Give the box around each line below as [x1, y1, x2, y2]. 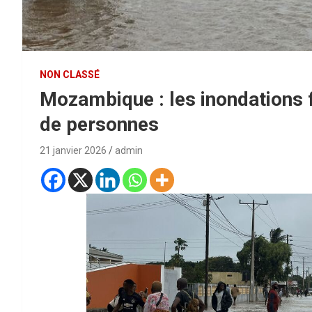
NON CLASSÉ [40, 68, 100, 80]
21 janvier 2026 [40, 144, 107, 156]
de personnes [40, 112, 159, 136]
